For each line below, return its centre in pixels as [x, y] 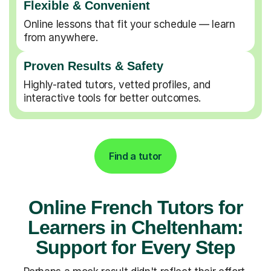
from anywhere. [61, 37]
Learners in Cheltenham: [135, 227]
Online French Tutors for [135, 207]
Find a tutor [135, 156]
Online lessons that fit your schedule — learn [129, 24]
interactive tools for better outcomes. [113, 98]
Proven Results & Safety [93, 66]
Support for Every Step [135, 247]
